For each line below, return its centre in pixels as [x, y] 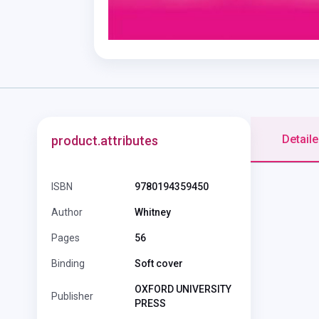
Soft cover [158, 263]
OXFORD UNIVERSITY [183, 289]
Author [67, 212]
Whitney [152, 212]
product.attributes [105, 140]
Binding [68, 263]
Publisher [72, 296]
